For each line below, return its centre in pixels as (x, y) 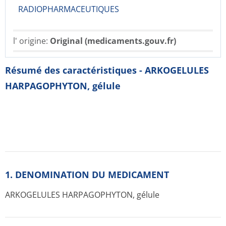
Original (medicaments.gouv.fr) (113, 41)
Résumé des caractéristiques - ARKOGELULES (107, 70)
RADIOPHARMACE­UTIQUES (69, 9)
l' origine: (32, 41)
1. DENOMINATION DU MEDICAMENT (87, 175)
